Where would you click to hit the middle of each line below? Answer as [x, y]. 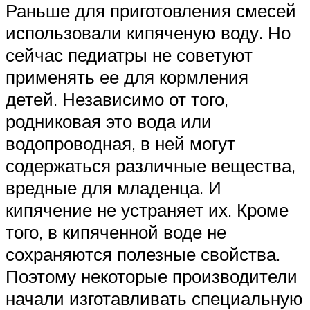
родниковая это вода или [109, 121]
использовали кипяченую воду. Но [148, 33]
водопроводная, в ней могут [120, 144]
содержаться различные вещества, [151, 166]
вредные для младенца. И [113, 188]
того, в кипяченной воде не [116, 232]
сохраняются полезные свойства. [143, 254]
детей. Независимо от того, [117, 99]
